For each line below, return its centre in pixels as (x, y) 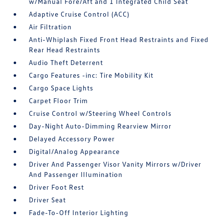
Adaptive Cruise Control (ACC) (79, 14)
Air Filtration (51, 27)
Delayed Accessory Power (72, 139)
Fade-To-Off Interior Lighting (79, 213)
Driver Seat (48, 200)
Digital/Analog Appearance (75, 152)
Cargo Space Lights (61, 88)
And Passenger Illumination (76, 175)
